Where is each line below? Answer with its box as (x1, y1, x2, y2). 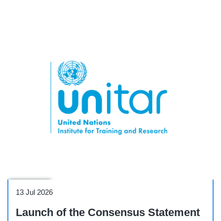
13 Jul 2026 (16, 188, 53, 197)
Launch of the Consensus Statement (16, 206, 200, 219)
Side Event (11, 182, 48, 191)
